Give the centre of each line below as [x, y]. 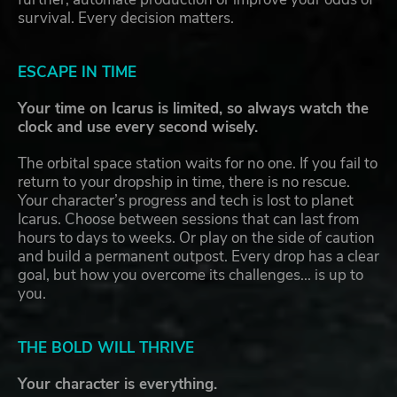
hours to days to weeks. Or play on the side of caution [196, 238]
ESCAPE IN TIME [77, 73]
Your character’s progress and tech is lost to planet [186, 201]
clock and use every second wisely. [138, 128]
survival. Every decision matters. [126, 19]
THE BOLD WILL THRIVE [106, 348]
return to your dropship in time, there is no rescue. [184, 183]
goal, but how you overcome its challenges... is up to [191, 276]
